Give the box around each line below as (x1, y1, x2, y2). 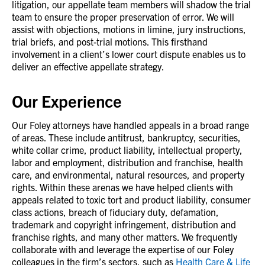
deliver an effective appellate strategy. (12, 60, 164, 72)
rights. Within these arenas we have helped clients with (12, 181, 233, 193)
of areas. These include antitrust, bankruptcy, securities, (12, 131, 241, 143)
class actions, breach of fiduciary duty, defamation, (12, 206, 219, 218)
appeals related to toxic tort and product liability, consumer (12, 193, 251, 205)
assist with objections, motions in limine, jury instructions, (12, 23, 246, 35)
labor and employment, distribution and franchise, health (12, 156, 243, 168)
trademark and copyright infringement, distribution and (12, 218, 236, 230)
